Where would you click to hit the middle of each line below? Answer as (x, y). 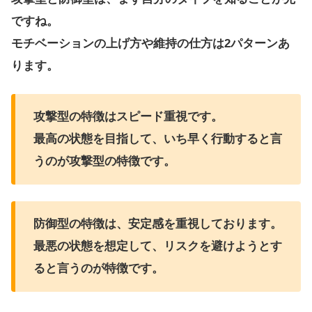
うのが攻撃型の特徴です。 (104, 162)
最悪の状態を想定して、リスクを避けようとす (157, 246)
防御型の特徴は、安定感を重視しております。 (157, 224)
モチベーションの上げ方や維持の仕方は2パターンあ (150, 44)
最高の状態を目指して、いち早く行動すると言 (157, 139)
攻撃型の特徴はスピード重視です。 (128, 117)
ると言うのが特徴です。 (98, 268)
